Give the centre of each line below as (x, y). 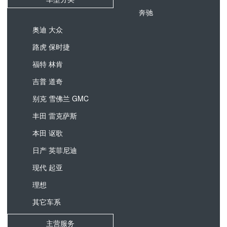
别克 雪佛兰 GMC (61, 98)
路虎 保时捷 (51, 47)
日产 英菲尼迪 (55, 150)
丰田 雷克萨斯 (55, 116)
